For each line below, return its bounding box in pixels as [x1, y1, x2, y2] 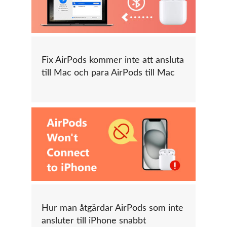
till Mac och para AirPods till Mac [42, 68, 175, 78]
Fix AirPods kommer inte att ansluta [42, 55, 184, 65]
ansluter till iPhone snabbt [42, 216, 146, 225]
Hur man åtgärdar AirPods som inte [42, 203, 183, 213]
